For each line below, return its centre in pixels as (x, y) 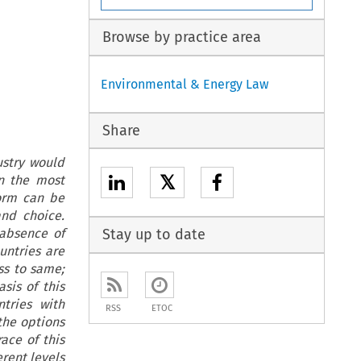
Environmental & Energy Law (185, 84)
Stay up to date (154, 235)
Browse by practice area (181, 37)
